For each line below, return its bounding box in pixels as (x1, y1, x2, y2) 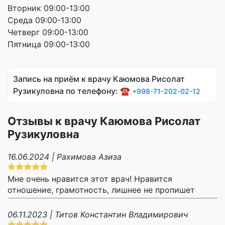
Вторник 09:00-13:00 (8, 3, 90, 13)
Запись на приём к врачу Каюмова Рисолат (13, 73, 185, 84)
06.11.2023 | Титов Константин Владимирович (8, 209, 188, 219)
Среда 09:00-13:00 (8, 15, 81, 25)
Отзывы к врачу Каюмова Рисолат (8, 114, 200, 128)
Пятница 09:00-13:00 (8, 39, 90, 49)
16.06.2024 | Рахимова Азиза (8, 151, 122, 162)
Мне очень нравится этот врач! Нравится (8, 173, 172, 184)
